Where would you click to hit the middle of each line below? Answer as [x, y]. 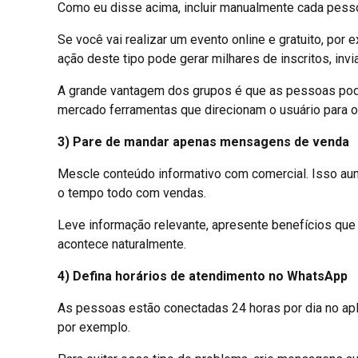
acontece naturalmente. [122, 244]
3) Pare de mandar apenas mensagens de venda [203, 141]
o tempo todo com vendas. [132, 193]
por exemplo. [94, 327]
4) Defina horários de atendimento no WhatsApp [203, 276]
